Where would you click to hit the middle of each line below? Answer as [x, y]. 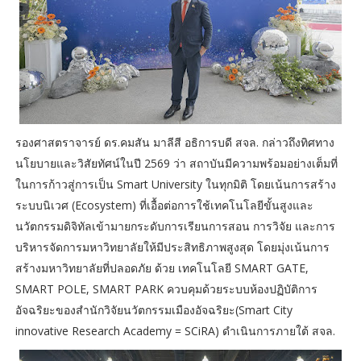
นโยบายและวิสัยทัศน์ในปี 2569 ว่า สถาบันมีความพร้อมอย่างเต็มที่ [176, 164]
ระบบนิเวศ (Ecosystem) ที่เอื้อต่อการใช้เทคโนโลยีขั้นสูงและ [164, 205]
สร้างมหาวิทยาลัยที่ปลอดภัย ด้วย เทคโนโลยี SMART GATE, [162, 268]
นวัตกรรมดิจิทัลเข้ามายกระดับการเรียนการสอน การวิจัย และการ [175, 226]
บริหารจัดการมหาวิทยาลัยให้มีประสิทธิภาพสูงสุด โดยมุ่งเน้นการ [172, 247]
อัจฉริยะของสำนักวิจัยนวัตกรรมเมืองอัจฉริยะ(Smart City [154, 310]
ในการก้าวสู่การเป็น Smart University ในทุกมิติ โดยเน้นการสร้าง [175, 185]
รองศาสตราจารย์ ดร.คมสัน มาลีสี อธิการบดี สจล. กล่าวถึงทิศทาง [174, 143]
